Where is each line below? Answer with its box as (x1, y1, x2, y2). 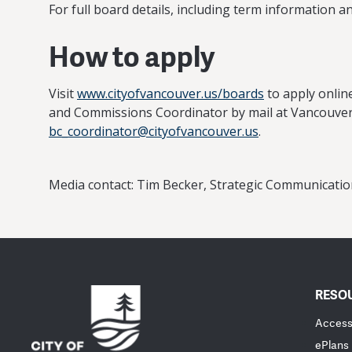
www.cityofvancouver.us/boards (77, 85, 264, 102)
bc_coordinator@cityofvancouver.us (49, 123, 258, 140)
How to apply (49, 37, 214, 75)
